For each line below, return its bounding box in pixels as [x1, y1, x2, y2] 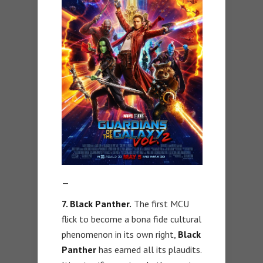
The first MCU [131, 197, 189, 210]
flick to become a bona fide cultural [62, 213, 201, 225]
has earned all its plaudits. [99, 243, 201, 255]
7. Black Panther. [62, 197, 131, 210]
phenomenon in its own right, [62, 228, 178, 240]
